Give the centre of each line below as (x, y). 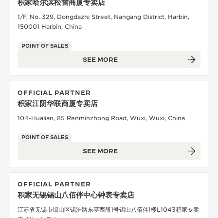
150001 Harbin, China (50, 26)
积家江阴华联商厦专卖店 (58, 103)
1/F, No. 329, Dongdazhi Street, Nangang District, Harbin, (103, 17)
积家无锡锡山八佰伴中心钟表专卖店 (76, 195)
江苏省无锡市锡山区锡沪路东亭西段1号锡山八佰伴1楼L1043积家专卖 (108, 209)
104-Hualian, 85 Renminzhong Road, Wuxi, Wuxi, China (101, 118)
